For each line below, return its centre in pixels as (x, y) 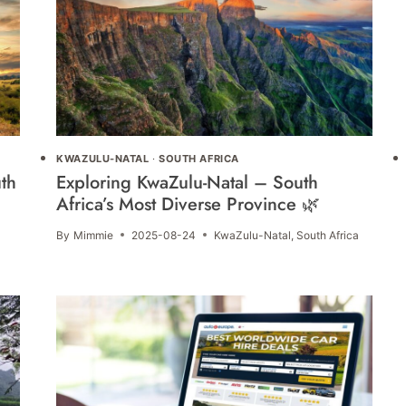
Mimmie (93, 235)
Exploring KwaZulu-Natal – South (188, 182)
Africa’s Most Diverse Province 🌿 (188, 204)
